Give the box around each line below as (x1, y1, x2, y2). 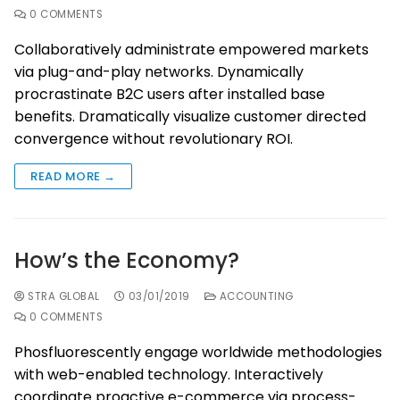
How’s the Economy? (14, 246, 239, 276)
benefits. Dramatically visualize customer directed (14, 106, 366, 128)
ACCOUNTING (216, 289, 294, 304)
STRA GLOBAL (24, 289, 100, 304)
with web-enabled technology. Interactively (14, 364, 323, 386)
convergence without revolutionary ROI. (14, 129, 293, 150)
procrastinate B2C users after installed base (14, 84, 325, 105)
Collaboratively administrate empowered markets (14, 39, 369, 61)
